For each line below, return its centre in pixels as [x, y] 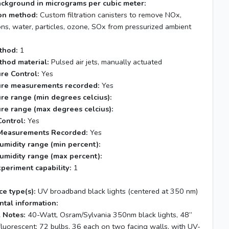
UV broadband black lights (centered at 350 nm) [117, 191]
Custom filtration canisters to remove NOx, [110, 15]
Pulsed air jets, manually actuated [106, 62]
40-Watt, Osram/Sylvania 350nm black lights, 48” [109, 215]
